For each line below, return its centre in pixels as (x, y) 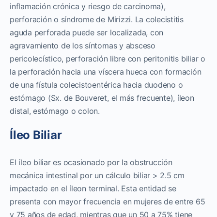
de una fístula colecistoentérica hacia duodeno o (96, 85)
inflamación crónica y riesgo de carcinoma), (88, 6)
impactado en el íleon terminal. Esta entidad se (93, 188)
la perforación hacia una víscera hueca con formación (106, 71)
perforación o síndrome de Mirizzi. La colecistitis (97, 19)
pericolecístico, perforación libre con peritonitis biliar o (108, 58)
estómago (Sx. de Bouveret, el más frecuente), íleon (102, 98)
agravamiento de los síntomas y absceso (83, 45)
